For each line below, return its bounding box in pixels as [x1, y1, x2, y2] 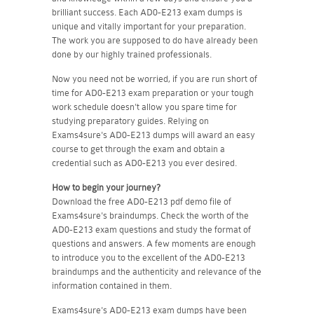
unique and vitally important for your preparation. [52, 20, 246, 32]
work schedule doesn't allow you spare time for [52, 101, 237, 112]
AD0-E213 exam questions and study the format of [52, 224, 251, 235]
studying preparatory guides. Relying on [52, 115, 209, 126]
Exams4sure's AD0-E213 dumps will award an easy [52, 129, 255, 140]
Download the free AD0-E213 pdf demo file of [52, 196, 231, 207]
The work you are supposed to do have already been [52, 34, 258, 46]
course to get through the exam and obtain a [52, 143, 225, 154]
